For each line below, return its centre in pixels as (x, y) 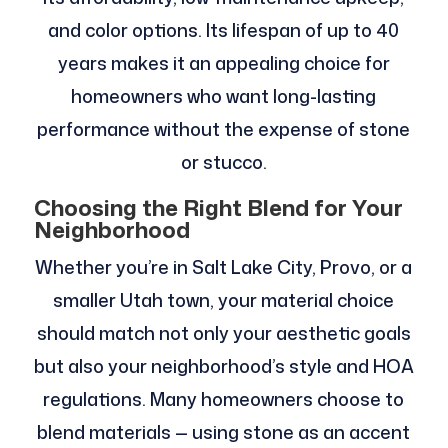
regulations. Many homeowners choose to (224, 398)
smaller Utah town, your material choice (224, 299)
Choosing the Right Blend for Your (218, 207)
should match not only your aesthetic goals (223, 332)
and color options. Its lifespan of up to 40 (224, 29)
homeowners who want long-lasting (224, 95)
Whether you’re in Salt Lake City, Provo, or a (224, 266)
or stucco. (223, 161)
